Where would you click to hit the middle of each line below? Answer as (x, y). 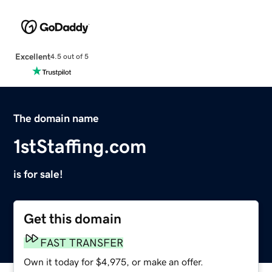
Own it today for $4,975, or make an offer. (114, 261)
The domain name (56, 118)
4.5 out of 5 (69, 57)
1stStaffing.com (80, 146)
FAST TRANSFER (82, 243)
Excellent (32, 56)
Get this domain (73, 219)
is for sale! (39, 174)
